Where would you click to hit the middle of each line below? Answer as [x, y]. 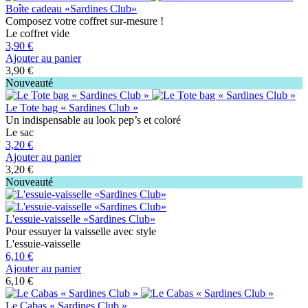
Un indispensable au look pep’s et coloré [93, 120]
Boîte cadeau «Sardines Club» [71, 8]
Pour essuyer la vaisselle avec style [81, 231]
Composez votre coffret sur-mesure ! [85, 21]
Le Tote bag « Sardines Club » [72, 107]
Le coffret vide [37, 33]
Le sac [20, 132]
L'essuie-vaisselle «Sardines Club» [80, 219]
